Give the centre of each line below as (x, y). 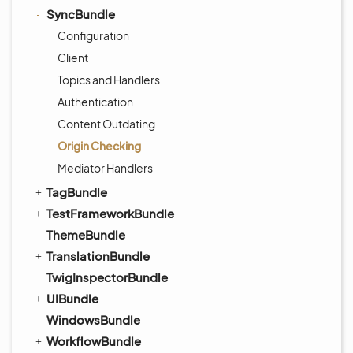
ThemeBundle (86, 234)
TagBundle (77, 192)
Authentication (95, 102)
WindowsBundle (93, 320)
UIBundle (72, 298)
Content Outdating (106, 124)
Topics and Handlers (109, 80)
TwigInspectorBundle (107, 277)
